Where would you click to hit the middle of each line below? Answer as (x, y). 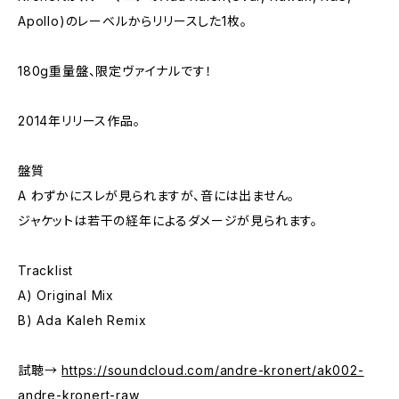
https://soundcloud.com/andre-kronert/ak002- (213, 370)
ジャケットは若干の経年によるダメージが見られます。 (168, 220)
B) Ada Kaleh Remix (82, 320)
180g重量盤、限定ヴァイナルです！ (115, 71)
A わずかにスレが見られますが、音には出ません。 (157, 195)
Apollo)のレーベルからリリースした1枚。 (133, 21)
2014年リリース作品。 (79, 121)
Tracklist (46, 270)
